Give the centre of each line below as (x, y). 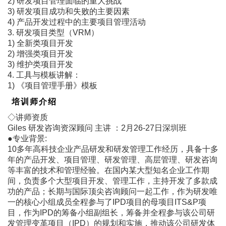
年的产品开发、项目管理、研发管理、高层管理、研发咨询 (112, 159)
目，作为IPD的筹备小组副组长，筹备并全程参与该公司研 (111, 212)
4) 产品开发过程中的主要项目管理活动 (77, 22)
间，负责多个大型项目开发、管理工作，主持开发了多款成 (112, 181)
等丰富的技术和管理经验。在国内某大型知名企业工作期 (108, 170)
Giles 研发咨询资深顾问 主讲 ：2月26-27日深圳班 (97, 128)
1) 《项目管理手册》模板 (52, 85)
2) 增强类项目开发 (40, 53)
